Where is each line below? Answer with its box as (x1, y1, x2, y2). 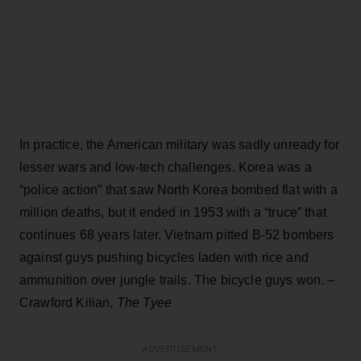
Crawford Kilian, (19, 295, 117, 309)
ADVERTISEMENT (143, 344, 218, 354)
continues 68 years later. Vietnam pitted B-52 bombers (19, 227, 334, 242)
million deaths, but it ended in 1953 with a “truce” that (19, 205, 326, 219)
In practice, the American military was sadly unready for (19, 137, 339, 151)
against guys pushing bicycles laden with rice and (19, 250, 309, 264)
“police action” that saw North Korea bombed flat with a (19, 182, 338, 197)
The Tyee (116, 295, 172, 309)
